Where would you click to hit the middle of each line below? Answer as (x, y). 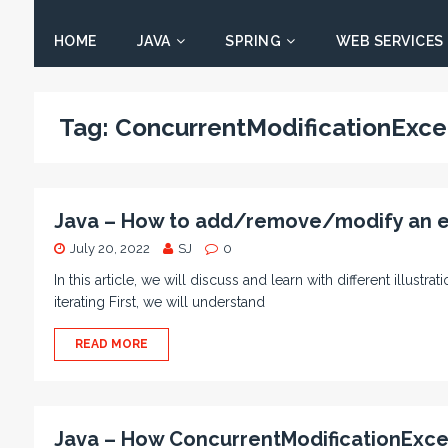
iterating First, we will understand (159, 302)
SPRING (253, 41)
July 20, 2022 (109, 248)
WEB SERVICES (389, 41)
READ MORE (111, 344)
